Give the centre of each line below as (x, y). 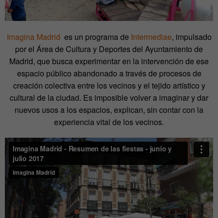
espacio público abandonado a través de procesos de (109, 73)
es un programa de (95, 37)
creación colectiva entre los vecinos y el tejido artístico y (109, 86)
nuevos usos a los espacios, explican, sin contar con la (109, 110)
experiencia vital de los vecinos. (109, 122)
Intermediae (151, 37)
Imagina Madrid (33, 37)
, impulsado (191, 37)
